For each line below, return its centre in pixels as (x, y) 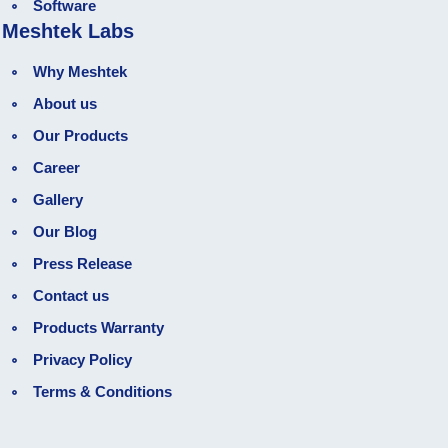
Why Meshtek (80, 72)
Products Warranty (99, 328)
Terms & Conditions (103, 392)
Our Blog (65, 232)
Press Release (83, 264)
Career (57, 168)
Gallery (58, 200)
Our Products (81, 136)
